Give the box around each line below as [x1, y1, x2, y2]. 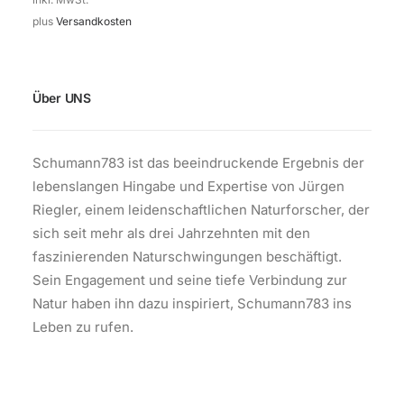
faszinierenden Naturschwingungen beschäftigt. [32, 247, 342, 265]
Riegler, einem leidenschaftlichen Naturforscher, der [32, 200, 370, 218]
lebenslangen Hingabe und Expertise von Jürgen [32, 177, 344, 195]
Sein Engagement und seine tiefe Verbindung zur [32, 271, 347, 289]
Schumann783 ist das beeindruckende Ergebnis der [32, 153, 364, 171]
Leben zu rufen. [32, 317, 133, 335]
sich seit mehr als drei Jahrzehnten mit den [32, 224, 310, 242]
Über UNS [32, 89, 91, 106]
